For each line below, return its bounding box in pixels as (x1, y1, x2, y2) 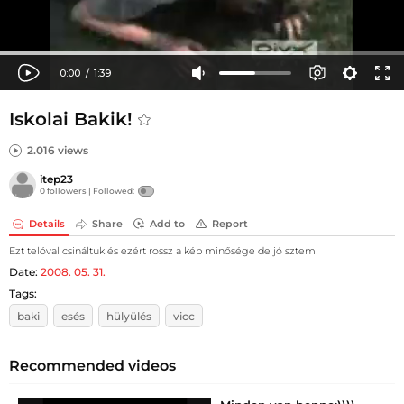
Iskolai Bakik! (9, 108, 138, 130)
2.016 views (27, 143, 88, 157)
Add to (150, 216, 185, 230)
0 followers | (40, 185, 93, 196)
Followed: (93, 185, 134, 196)
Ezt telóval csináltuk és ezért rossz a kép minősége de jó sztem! (9, 244, 318, 258)
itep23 (40, 171, 73, 186)
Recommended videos (9, 357, 176, 375)
